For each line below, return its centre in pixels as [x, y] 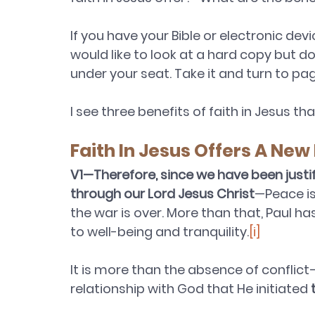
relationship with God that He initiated [191, 289]
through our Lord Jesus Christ [162, 194]
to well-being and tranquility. [160, 232]
